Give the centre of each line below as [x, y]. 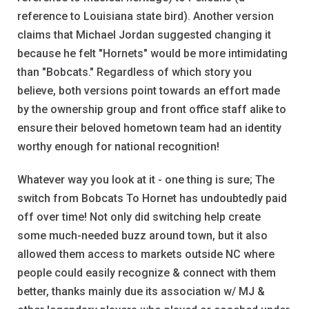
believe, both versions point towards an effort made [149, 91]
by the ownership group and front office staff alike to [152, 110]
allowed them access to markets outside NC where [146, 255]
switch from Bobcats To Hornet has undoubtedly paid [152, 199]
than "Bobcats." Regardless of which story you [134, 72]
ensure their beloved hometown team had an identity [149, 128]
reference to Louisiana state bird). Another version [146, 17]
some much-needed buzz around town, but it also [142, 236]
